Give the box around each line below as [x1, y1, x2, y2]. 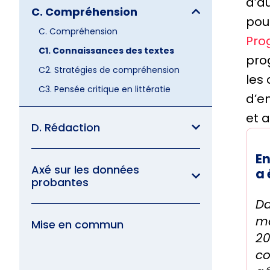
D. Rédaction [31, 119, 100, 135]
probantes [31, 174, 89, 190]
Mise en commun [31, 216, 124, 232]
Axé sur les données [31, 162, 139, 177]
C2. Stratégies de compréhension [39, 63, 180, 76]
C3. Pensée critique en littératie [39, 83, 171, 95]
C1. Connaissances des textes [39, 44, 174, 57]
